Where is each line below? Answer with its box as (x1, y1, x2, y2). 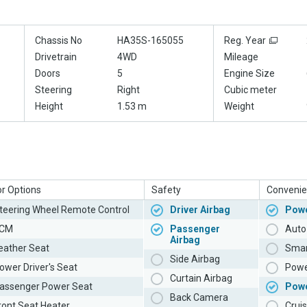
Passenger (170, 223, 220, 235)
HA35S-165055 (117, 35, 184, 47)
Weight (224, 101, 254, 112)
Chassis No (35, 35, 82, 47)
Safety (151, 184, 181, 196)
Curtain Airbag (170, 273, 232, 284)
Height (35, 101, 63, 112)
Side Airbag (170, 254, 220, 265)
